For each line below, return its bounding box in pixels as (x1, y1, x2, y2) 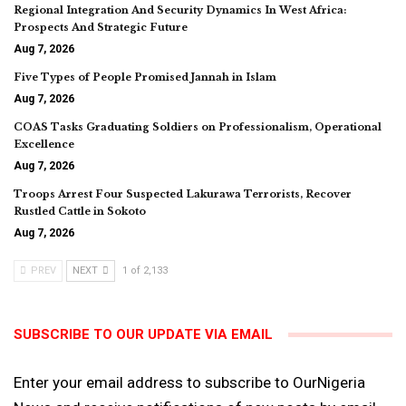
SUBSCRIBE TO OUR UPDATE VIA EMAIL (14, 325, 273, 343)
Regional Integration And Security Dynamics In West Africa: (14, 3, 346, 16)
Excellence (14, 137, 74, 150)
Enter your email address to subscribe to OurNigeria (14, 372, 365, 391)
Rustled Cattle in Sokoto (14, 204, 146, 217)
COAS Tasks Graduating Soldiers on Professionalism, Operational (14, 120, 382, 133)
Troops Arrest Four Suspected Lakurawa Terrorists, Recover (14, 187, 352, 200)
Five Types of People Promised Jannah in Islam (14, 70, 276, 83)
